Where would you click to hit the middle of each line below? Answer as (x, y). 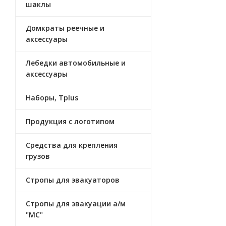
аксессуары (47, 39)
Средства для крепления (72, 145)
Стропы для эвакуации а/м (76, 204)
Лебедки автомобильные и (76, 63)
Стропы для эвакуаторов (73, 180)
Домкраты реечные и (65, 28)
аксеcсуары (47, 74)
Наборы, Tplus (52, 98)
